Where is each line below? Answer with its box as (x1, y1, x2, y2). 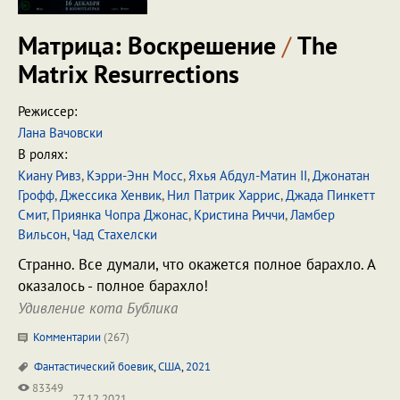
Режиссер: (18, 103, 77, 120)
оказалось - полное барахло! (18, 276, 208, 296)
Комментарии (30, 329, 104, 345)
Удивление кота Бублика (18, 298, 178, 318)
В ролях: (18, 146, 67, 162)
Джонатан (312, 167, 370, 184)
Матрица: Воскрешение (18, 29, 282, 62)
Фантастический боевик (34, 359, 154, 374)
